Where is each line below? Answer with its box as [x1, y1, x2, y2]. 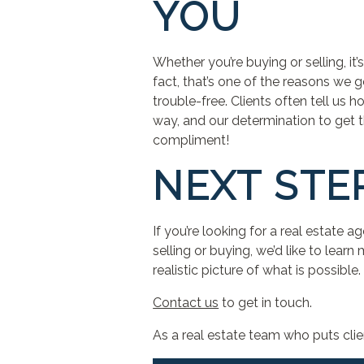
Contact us [153, 295, 219, 310]
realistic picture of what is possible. [153, 262, 362, 278]
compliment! [153, 132, 230, 148]
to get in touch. [219, 295, 313, 310]
